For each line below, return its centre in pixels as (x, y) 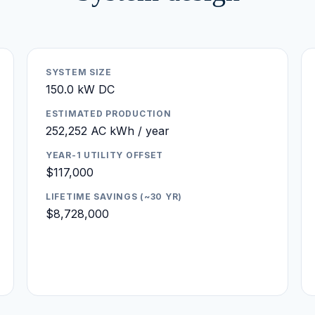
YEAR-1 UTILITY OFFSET (105, 155)
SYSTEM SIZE (79, 72)
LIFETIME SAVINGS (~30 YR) (114, 196)
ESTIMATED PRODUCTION (109, 113)
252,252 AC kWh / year (108, 130)
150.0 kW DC (80, 89)
